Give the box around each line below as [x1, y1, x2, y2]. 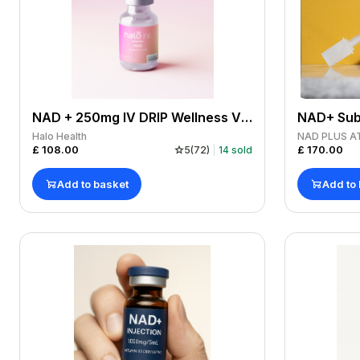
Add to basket [56, 177, 129, 190]
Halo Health [32, 130, 87, 142]
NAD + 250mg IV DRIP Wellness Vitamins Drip [241, 109, 252, 125]
